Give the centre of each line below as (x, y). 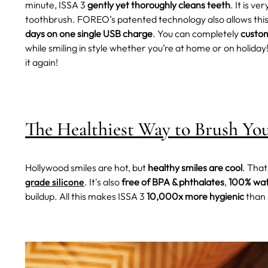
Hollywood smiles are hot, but (86, 168)
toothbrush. (50, 19)
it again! (42, 63)
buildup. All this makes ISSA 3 (86, 197)
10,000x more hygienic (195, 197)
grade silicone (55, 182)
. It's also (103, 182)
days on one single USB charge (89, 34)
